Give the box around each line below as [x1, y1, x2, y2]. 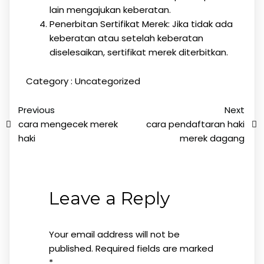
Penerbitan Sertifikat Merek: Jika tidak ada [49, 18, 233, 30]
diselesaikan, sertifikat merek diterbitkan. [49, 46, 228, 58]
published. [48, 242, 93, 255]
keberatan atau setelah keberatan [49, 32, 203, 44]
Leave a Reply [48, 187, 170, 209]
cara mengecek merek [18, 118, 118, 130]
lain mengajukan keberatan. [49, 4, 171, 16]
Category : [25, 75, 72, 87]
